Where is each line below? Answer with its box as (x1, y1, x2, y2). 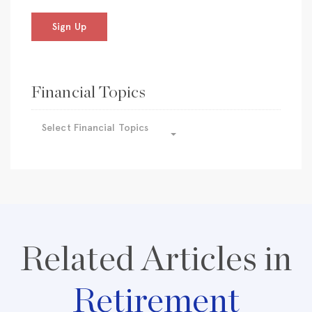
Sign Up (52, 21, 86, 33)
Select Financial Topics (42, 122, 149, 134)
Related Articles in (20, 242, 292, 278)
